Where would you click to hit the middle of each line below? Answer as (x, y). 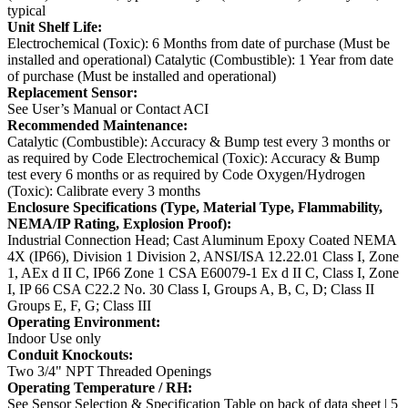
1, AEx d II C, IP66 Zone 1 (88, 273)
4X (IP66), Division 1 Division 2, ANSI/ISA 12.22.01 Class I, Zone (203, 257)
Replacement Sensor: (72, 93)
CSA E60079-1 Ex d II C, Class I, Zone (284, 273)
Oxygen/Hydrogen (311, 175)
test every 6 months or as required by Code (132, 175)
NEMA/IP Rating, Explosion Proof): (119, 224)
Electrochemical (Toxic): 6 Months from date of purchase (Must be (199, 44)
